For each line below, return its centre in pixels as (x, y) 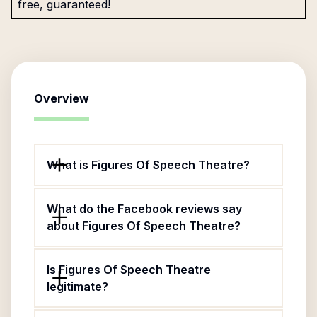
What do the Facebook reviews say (144, 209)
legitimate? (77, 287)
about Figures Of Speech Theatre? (144, 226)
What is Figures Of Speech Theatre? (148, 165)
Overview (62, 98)
